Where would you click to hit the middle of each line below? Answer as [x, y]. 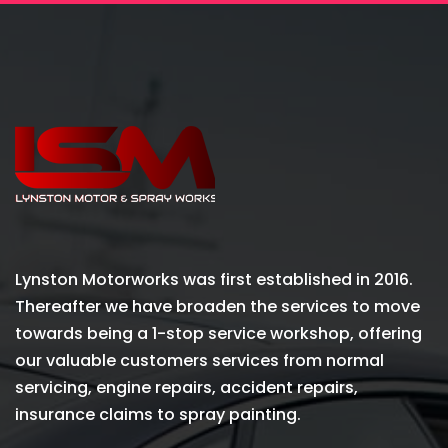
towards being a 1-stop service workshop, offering [218, 333]
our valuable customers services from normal [199, 360]
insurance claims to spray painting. [158, 414]
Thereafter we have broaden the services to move [217, 306]
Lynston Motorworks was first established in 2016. [214, 279]
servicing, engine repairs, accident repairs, [186, 387]
